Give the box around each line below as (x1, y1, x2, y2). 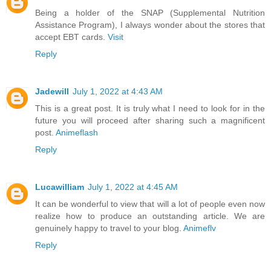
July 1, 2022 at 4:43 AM (73, 87, 163, 97)
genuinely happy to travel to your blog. (35, 223, 183, 233)
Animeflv (183, 223, 216, 233)
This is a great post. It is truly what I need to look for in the (35, 103, 265, 114)
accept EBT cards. (35, 32, 108, 42)
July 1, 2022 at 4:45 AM (88, 182, 178, 192)
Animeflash (56, 128, 98, 138)
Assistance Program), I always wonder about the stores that (35, 20, 265, 30)
